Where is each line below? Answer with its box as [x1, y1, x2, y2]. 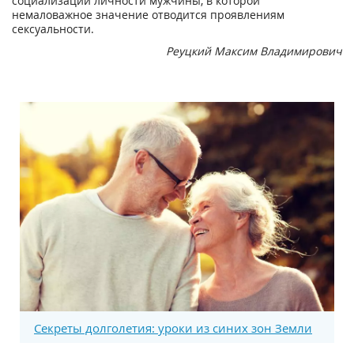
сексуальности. [12, 21, 94, 36]
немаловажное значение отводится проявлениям [12, 6, 284, 22]
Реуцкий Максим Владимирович [166, 43, 342, 58]
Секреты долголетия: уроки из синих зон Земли [34, 319, 312, 336]
